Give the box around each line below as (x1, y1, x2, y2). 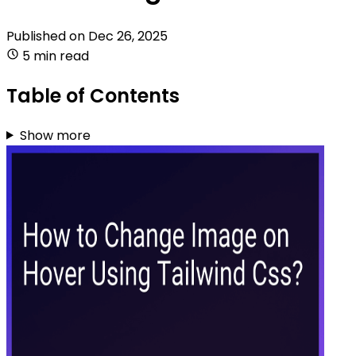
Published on (6, 26, 88, 45)
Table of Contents (6, 82, 180, 109)
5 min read (22, 46, 89, 65)
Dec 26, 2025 (88, 26, 168, 45)
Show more (19, 126, 91, 145)
